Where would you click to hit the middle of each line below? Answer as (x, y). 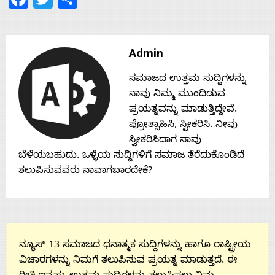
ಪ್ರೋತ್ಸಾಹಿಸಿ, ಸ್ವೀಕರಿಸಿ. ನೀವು (183, 126)
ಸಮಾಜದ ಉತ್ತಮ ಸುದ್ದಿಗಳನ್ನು (188, 79)
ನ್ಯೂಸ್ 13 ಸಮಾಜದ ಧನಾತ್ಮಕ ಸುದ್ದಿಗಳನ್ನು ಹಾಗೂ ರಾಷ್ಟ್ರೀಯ (135, 246)
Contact (44, 31)
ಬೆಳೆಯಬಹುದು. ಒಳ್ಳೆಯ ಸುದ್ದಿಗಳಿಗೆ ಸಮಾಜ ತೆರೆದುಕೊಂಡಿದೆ (131, 156)
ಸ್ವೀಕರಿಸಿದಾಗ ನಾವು (165, 141)
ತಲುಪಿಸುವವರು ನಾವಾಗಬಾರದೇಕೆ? (85, 172)
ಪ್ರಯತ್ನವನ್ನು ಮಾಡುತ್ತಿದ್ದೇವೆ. (183, 110)
